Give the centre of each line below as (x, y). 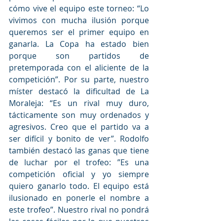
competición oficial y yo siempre (79, 174)
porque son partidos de (79, 55)
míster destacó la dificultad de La (79, 91)
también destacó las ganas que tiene (79, 150)
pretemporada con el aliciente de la (79, 67)
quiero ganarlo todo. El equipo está (79, 186)
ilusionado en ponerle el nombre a (79, 198)
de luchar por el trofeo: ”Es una (79, 162)
